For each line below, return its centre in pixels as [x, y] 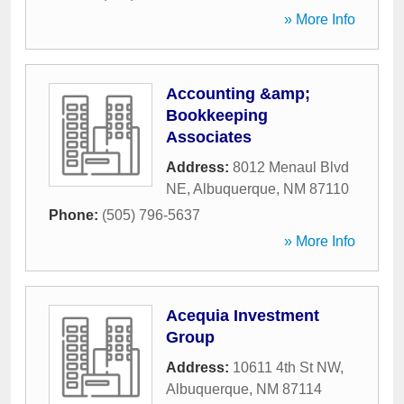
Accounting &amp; [238, 94]
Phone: [75, 215]
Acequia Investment [243, 316]
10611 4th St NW [286, 367]
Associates [209, 137]
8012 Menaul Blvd [291, 167]
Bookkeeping [217, 115]
